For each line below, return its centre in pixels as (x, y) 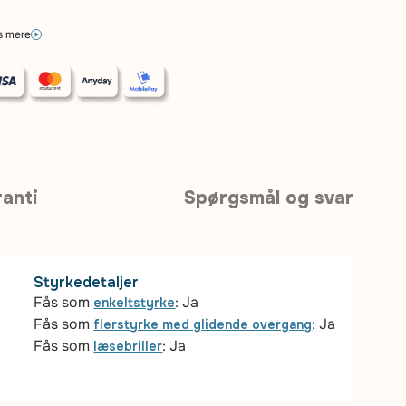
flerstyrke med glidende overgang (203, 324)
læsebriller (128, 346)
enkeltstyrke (135, 303)
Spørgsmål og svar (269, 198)
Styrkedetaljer (87, 282)
